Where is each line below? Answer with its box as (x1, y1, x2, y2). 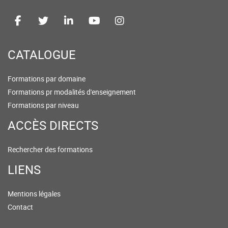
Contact (8, 202, 33, 212)
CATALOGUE (8, 46, 76, 63)
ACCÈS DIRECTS (8, 117, 98, 134)
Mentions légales (8, 189, 61, 199)
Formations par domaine (8, 74, 85, 84)
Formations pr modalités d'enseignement (8, 87, 136, 97)
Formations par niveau (8, 100, 79, 110)
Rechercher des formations (8, 145, 93, 155)
